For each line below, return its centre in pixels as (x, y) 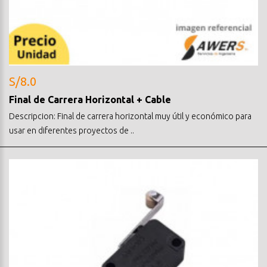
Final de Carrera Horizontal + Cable (90, 99)
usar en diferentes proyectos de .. (72, 130)
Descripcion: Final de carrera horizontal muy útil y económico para (130, 116)
